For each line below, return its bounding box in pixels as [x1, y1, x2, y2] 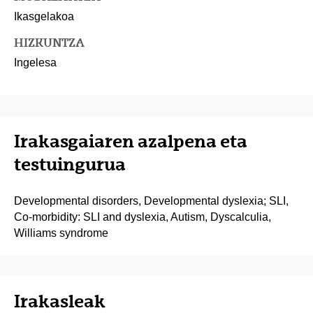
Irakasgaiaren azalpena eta [14, 131, 247, 152]
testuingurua [14, 154, 126, 175]
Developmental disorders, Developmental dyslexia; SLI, [14, 195, 289, 208]
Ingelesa [14, 57, 57, 69]
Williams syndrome [14, 227, 108, 240]
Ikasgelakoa [14, 10, 74, 23]
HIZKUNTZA [14, 36, 85, 50]
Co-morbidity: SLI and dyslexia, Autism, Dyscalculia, [14, 211, 271, 224]
